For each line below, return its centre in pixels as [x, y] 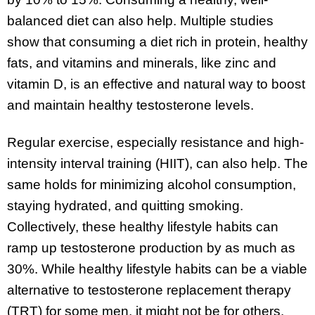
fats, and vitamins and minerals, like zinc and [142, 63]
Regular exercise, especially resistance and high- [155, 142]
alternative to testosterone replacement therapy [149, 290]
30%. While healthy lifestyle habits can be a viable [157, 269]
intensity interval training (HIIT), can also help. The [157, 163]
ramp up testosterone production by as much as [151, 247]
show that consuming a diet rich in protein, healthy [157, 41]
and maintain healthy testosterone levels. [130, 105]
